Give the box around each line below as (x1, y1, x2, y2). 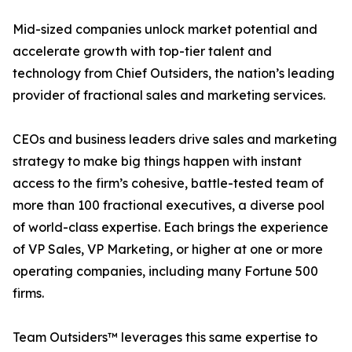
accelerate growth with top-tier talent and (13, 43, 272, 60)
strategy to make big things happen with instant (13, 153, 302, 170)
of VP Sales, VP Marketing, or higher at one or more (13, 241, 323, 258)
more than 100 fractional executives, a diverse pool (13, 197, 324, 214)
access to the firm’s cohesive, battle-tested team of (13, 175, 324, 192)
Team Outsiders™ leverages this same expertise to (13, 329, 317, 346)
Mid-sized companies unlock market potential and (13, 21, 317, 38)
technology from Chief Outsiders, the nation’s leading (13, 65, 335, 82)
